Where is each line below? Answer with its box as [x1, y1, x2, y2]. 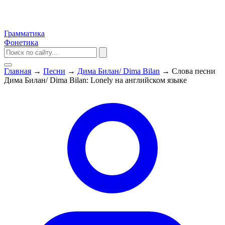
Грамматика [4, 29, 45, 38]
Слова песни [172, 67, 215, 75]
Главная [4, 67, 31, 75]
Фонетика [4, 38, 38, 47]
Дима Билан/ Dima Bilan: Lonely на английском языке [4, 76, 187, 84]
